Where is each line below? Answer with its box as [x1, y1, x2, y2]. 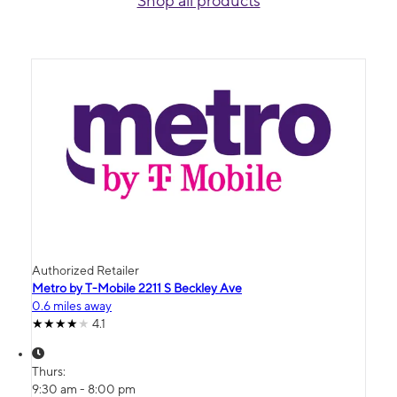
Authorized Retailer [32, 263, 139, 278]
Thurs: [32, 364, 68, 379]
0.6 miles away [32, 299, 112, 314]
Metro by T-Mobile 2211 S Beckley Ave [32, 281, 242, 296]
